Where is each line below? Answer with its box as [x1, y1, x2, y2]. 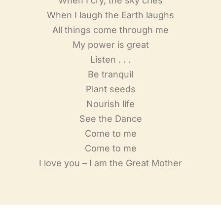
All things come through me [52, 25, 169, 35]
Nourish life [86, 99, 135, 109]
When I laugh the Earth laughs [47, 10, 174, 20]
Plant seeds [85, 84, 136, 94]
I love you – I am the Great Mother [39, 158, 182, 168]
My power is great [72, 39, 149, 50]
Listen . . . [90, 54, 131, 65]
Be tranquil [88, 69, 133, 79]
